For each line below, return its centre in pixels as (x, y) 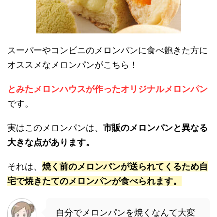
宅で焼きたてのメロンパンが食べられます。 (94, 181)
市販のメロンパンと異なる (155, 128)
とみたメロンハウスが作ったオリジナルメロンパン (108, 89)
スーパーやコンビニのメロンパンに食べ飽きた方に (108, 50)
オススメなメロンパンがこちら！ (73, 65)
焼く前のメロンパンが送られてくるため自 (125, 167)
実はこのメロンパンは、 (55, 128)
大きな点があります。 (51, 142)
